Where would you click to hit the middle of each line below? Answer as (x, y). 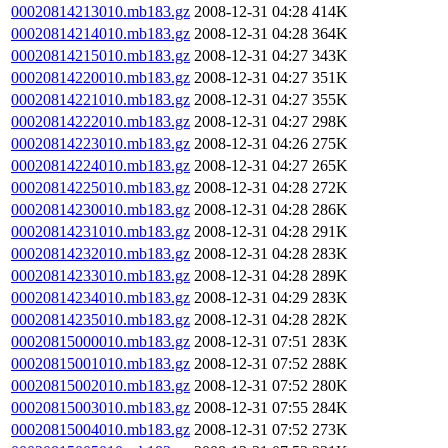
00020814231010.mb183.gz (100, 231)
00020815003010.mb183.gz (100, 407)
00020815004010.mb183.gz (100, 429)
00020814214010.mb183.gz (100, 33)
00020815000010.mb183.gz (100, 341)
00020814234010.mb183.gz (100, 297)
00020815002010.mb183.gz (100, 385)
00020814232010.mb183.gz (100, 253)
